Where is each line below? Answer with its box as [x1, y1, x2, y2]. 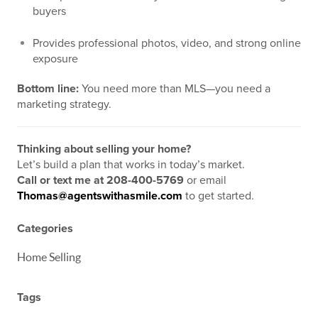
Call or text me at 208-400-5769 [17, 173, 184, 187]
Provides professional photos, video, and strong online [33, 36, 301, 50]
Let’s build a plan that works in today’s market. [17, 158, 245, 172]
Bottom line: [17, 82, 79, 96]
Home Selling [17, 251, 81, 263]
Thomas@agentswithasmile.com [17, 189, 182, 203]
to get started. [182, 189, 254, 203]
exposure [33, 52, 78, 66]
